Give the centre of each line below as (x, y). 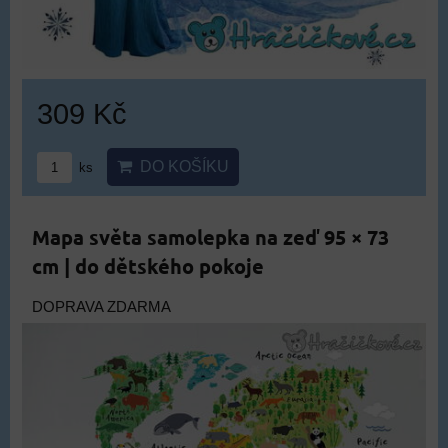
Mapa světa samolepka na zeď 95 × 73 (210, 237)
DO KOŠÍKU (180, 166)
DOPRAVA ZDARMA (101, 307)
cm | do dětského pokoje (148, 266)
